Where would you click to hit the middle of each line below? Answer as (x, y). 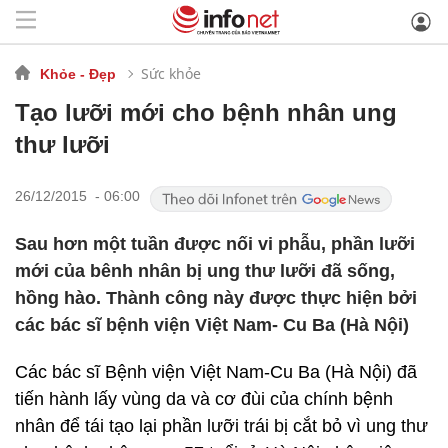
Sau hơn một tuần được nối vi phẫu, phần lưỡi (215, 244)
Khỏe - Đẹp (78, 73)
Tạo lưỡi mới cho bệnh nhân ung (206, 112)
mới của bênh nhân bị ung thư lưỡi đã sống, (205, 271)
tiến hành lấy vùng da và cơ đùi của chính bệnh (204, 399)
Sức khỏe (171, 73)
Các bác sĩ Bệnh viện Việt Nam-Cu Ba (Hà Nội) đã (216, 372)
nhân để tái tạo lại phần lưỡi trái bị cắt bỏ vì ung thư (221, 426)
